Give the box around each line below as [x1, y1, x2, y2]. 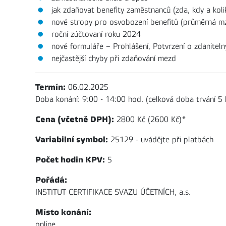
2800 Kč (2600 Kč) [114, 115, 182, 124]
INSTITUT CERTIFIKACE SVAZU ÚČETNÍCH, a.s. [35, 188, 191, 197]
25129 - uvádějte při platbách [108, 135, 213, 144]
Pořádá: [35, 175, 67, 185]
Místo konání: [35, 207, 91, 217]
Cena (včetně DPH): [35, 115, 114, 124]
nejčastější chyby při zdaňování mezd [51, 54, 176, 63]
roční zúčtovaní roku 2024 [51, 30, 141, 39]
